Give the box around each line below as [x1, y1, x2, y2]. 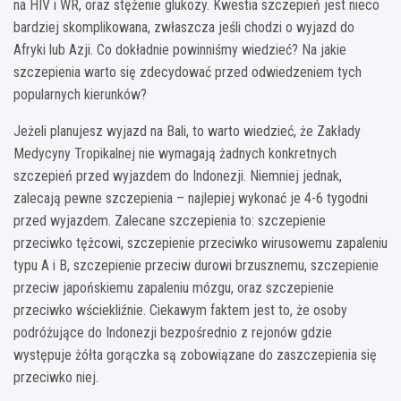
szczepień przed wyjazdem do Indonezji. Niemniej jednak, [13, 167, 342, 185]
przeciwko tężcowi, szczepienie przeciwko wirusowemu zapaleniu [13, 235, 388, 252]
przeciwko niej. [13, 369, 98, 387]
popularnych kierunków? [13, 86, 147, 104]
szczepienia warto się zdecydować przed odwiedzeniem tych [13, 64, 362, 81]
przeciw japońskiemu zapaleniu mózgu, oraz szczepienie [13, 279, 334, 297]
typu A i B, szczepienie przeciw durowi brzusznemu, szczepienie [13, 257, 379, 275]
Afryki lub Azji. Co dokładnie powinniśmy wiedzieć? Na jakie [13, 41, 346, 59]
